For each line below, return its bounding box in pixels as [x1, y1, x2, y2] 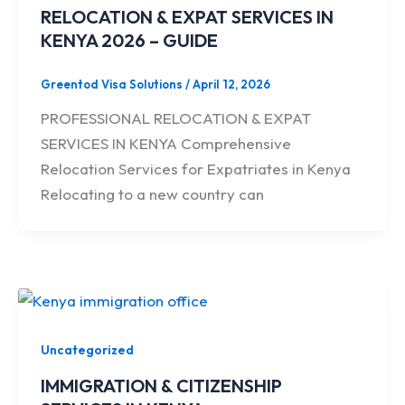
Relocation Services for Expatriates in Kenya [41, 159, 352, 179]
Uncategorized [41, 342, 135, 359]
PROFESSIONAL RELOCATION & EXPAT [41, 108, 312, 128]
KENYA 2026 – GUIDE [41, 28, 219, 52]
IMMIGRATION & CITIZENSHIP [41, 373, 283, 397]
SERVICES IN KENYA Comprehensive [41, 134, 292, 154]
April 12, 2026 [193, 76, 271, 91]
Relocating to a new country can [41, 184, 265, 204]
